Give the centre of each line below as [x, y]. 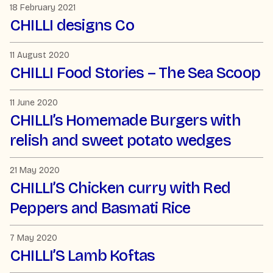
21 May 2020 [35, 171]
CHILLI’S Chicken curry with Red [120, 188]
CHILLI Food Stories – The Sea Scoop [135, 73]
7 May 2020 [34, 238]
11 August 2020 [40, 55]
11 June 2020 [34, 102]
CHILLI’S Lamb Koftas [83, 256]
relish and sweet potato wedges [120, 140]
